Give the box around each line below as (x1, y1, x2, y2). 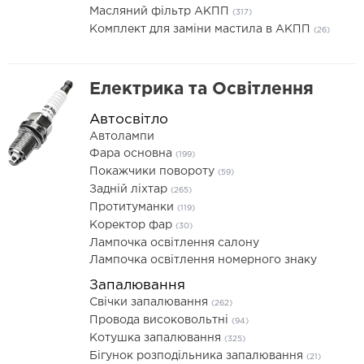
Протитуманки (89, 202, 177, 212)
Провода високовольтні (89, 315, 232, 325)
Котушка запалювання (89, 333, 224, 343)
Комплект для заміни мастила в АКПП (89, 24, 314, 34)
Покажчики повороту (89, 167, 218, 176)
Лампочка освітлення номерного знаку (89, 255, 317, 265)
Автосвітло (89, 114, 168, 126)
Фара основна (89, 149, 175, 158)
